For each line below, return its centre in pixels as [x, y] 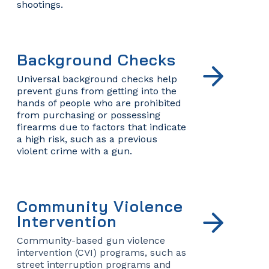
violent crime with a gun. [74, 151]
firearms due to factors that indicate [101, 127]
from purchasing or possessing [88, 115]
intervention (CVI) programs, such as [101, 252]
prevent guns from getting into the [96, 91]
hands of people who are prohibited [99, 103]
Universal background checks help [97, 79]
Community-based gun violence [91, 240]
